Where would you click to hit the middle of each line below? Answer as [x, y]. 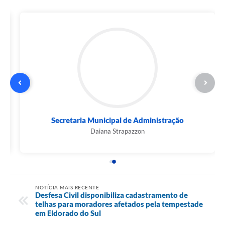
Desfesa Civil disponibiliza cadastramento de [111, 195]
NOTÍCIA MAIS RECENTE [67, 187]
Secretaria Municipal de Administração [113, 120]
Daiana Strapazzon [113, 131]
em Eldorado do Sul [68, 213]
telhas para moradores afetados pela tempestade [119, 204]
